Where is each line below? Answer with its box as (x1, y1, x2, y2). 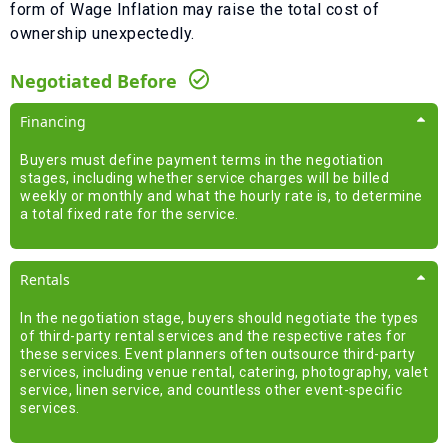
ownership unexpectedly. (10, 23, 195, 43)
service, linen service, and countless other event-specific (20, 381, 402, 398)
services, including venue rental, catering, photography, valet (20, 363, 428, 380)
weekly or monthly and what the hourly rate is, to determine (20, 187, 423, 204)
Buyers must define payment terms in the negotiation (20, 151, 384, 168)
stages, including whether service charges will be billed (20, 169, 389, 186)
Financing (20, 111, 86, 131)
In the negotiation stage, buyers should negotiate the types (20, 309, 419, 326)
